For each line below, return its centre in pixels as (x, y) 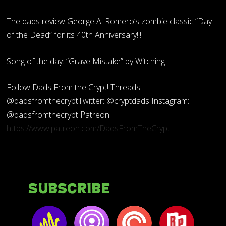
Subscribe (69, 189)
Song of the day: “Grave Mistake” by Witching (86, 61)
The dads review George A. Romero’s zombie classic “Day (109, 21)
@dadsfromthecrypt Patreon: (59, 114)
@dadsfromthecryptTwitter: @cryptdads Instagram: (98, 101)
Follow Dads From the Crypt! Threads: (74, 87)
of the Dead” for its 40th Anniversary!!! (74, 35)
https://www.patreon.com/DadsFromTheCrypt (89, 128)
